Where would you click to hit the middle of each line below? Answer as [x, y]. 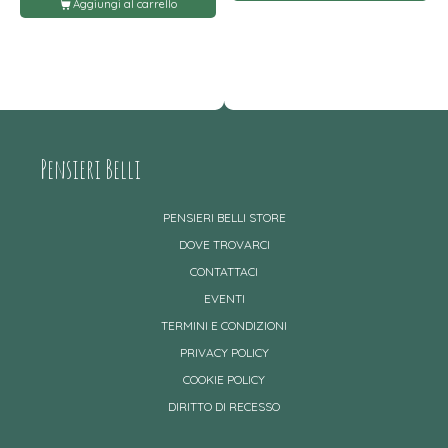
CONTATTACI [224, 271]
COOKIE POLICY [224, 379]
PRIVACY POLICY [224, 352]
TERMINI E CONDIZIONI [224, 325]
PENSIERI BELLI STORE [224, 217]
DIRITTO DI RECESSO [224, 406]
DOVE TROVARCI [224, 244]
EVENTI [224, 298]
